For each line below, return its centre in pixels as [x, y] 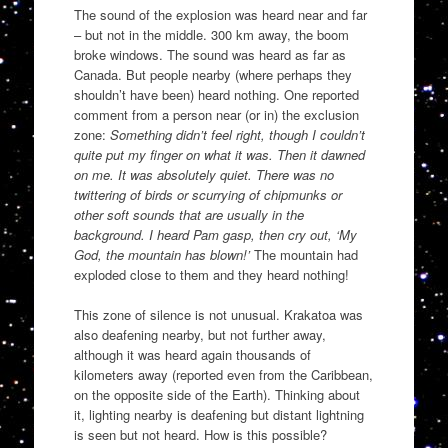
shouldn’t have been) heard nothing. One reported [216, 95]
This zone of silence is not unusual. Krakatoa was [218, 314]
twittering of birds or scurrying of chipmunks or [207, 195]
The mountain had [305, 255]
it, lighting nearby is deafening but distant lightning [218, 414]
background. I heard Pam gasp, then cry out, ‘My [215, 235]
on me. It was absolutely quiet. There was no [203, 175]
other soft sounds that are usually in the [188, 215]
